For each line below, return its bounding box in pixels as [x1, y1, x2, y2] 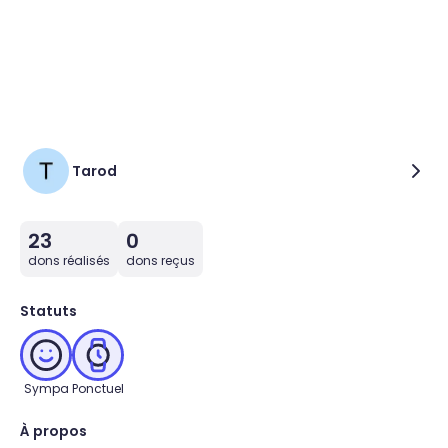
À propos [20, 421, 87, 441]
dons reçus [126, 252, 195, 269]
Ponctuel [72, 380, 124, 397]
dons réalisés [28, 252, 110, 269]
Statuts [20, 301, 77, 321]
